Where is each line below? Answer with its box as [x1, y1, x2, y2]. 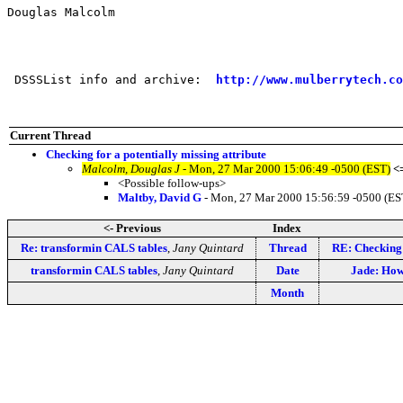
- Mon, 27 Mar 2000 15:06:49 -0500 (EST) [180, 161, 390, 175]
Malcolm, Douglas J [82, 161, 180, 175]
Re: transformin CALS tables [20, 240, 167, 255]
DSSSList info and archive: [7, 72, 216, 86]
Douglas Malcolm [7, 4, 115, 19]
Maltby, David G [118, 190, 201, 204]
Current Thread [10, 128, 91, 142]
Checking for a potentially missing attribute [46, 147, 266, 161]
